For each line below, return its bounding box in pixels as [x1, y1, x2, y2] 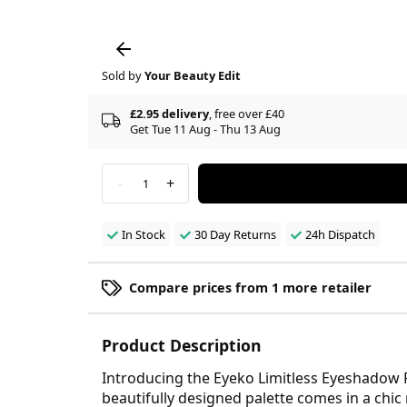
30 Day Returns [194, 225, 276, 243]
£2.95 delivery [130, 104, 209, 122]
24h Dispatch [304, 225, 375, 243]
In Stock [122, 225, 165, 243]
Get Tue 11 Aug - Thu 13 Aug [130, 120, 281, 137]
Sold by [102, 66, 144, 84]
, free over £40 [209, 104, 284, 122]
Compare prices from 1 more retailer [129, 278, 372, 296]
